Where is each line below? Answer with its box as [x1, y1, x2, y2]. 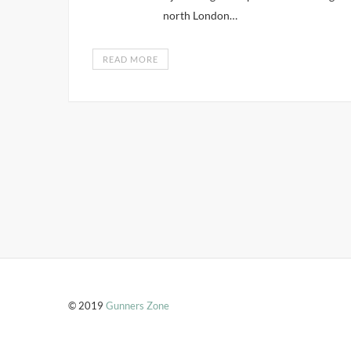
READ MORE [103, 54, 158, 64]
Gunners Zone [106, 299, 169, 312]
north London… [163, 9, 237, 22]
